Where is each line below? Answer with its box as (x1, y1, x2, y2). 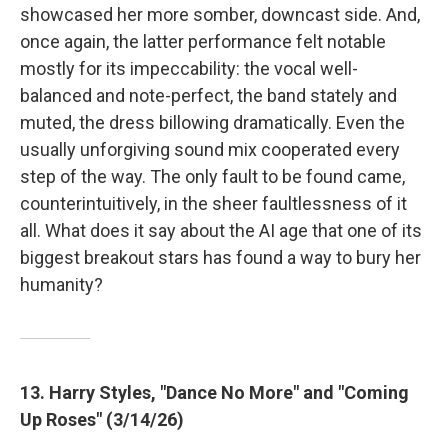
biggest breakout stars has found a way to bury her (20, 246, 421, 268)
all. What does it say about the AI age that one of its (20, 219, 422, 241)
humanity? (20, 273, 103, 295)
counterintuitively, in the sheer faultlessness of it (20, 192, 407, 214)
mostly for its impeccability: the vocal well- (20, 57, 358, 79)
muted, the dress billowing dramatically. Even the (20, 111, 405, 133)
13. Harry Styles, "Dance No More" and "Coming (20, 381, 409, 403)
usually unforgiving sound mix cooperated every (20, 138, 400, 160)
